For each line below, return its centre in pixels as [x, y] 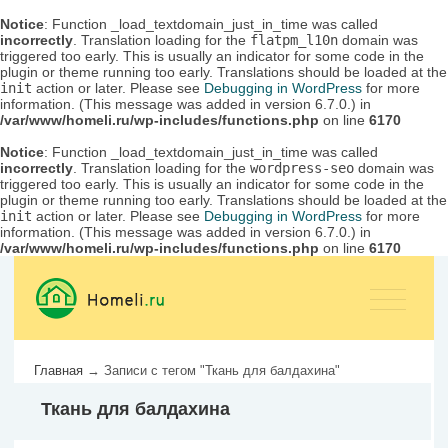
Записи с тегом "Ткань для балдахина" [222, 370]
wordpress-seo [302, 168]
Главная [58, 370]
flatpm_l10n [294, 40]
